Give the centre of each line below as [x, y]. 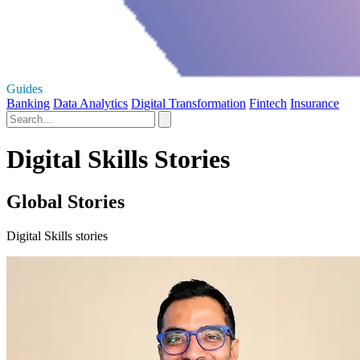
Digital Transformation [188, 103]
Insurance [315, 103]
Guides [25, 88]
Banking [28, 103]
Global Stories [65, 202]
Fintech [268, 103]
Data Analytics [90, 103]
